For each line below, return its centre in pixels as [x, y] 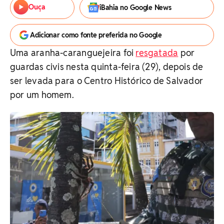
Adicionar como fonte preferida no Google [96, 35]
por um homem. [42, 95]
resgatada [157, 53]
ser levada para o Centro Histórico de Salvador [107, 81]
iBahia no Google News [135, 7]
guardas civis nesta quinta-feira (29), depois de [107, 67]
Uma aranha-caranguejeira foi [73, 53]
